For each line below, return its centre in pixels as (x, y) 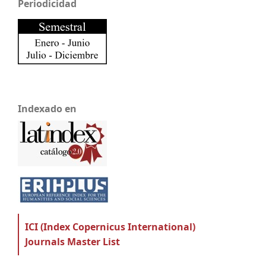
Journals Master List (72, 241)
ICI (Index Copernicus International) (110, 227)
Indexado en (47, 108)
